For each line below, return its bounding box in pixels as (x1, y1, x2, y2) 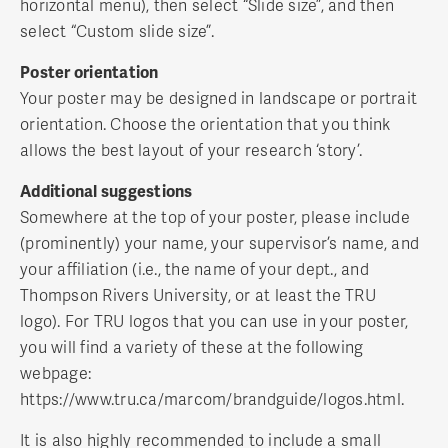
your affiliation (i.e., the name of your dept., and (20, 259, 369, 280)
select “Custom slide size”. (20, 21, 214, 42)
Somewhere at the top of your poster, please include (20, 207, 410, 228)
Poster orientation (20, 62, 159, 83)
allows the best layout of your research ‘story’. (20, 140, 362, 161)
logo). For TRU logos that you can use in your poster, (20, 311, 409, 332)
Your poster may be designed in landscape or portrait (20, 88, 417, 109)
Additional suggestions (20, 181, 193, 202)
